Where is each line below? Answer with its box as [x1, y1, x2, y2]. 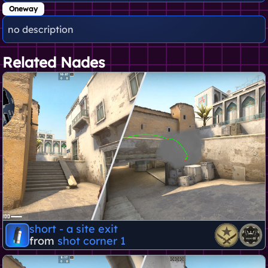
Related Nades [2, 53, 105, 72]
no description [8, 23, 74, 36]
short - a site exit [29, 221, 118, 236]
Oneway [9, 4, 38, 14]
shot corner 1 [57, 233, 126, 248]
